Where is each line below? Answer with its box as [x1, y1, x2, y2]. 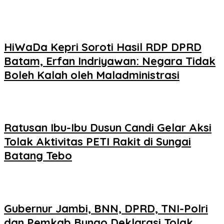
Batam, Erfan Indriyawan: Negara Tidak [4, 53, 215, 68]
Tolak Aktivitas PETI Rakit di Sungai [4, 134, 191, 149]
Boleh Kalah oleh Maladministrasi [4, 67, 179, 82]
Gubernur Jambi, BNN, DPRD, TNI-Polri [4, 201, 208, 215]
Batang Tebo [4, 148, 72, 163]
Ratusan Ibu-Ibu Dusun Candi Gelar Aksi [4, 120, 211, 135]
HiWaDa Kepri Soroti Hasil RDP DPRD [4, 39, 201, 54]
